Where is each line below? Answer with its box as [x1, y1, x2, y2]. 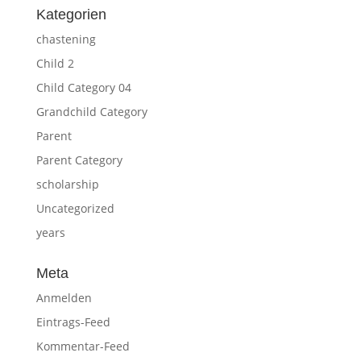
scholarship [35, 176, 99, 192]
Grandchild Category [35, 104, 147, 119]
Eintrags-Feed [35, 314, 110, 330]
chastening [35, 31, 96, 47]
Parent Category [35, 152, 122, 168]
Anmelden [35, 290, 92, 305]
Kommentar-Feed [35, 338, 130, 354]
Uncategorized [35, 201, 114, 216]
